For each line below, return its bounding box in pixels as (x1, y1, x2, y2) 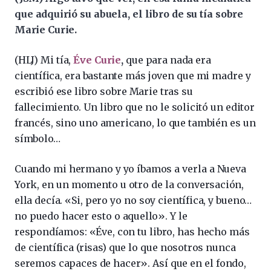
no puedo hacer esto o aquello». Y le (15, 209, 188, 222)
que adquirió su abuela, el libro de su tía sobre (15, 7, 243, 20)
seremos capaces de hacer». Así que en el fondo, (15, 256, 246, 269)
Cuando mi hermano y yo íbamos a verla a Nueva (15, 162, 246, 175)
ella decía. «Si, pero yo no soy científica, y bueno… (15, 194, 252, 206)
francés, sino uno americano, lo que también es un (15, 116, 256, 129)
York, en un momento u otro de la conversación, (15, 178, 244, 191)
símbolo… (15, 132, 60, 145)
